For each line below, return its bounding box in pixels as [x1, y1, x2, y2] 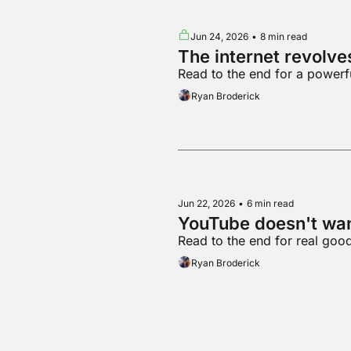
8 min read [259, 30, 307, 42]
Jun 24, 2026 [190, 30, 248, 42]
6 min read [246, 197, 294, 209]
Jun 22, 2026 [177, 197, 235, 209]
